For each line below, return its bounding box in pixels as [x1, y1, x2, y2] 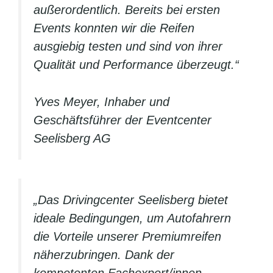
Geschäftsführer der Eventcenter [34, 113, 211, 127]
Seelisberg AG [34, 132, 111, 146]
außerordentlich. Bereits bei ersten [34, 3, 220, 17]
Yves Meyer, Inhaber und [34, 95, 169, 109]
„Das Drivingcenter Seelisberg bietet [34, 193, 228, 207]
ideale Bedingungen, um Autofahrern [34, 211, 231, 225]
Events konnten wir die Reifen [34, 21, 194, 35]
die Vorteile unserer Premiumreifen [34, 229, 221, 243]
